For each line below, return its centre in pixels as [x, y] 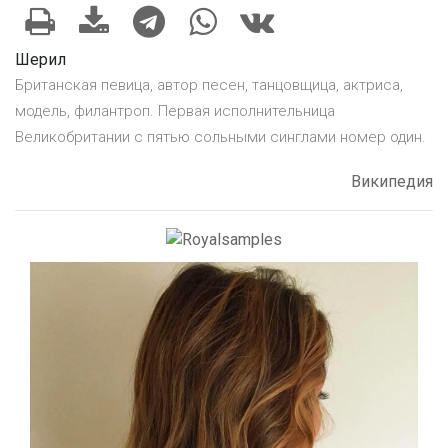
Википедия [392, 182]
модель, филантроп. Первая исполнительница [175, 111]
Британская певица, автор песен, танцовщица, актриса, [209, 85]
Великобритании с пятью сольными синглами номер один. [220, 137]
